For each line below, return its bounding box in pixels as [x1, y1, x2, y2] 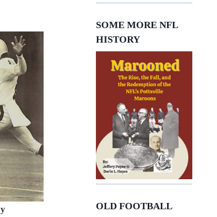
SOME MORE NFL [96, 19, 178, 30]
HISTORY [96, 33, 140, 45]
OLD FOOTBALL [96, 200, 172, 211]
